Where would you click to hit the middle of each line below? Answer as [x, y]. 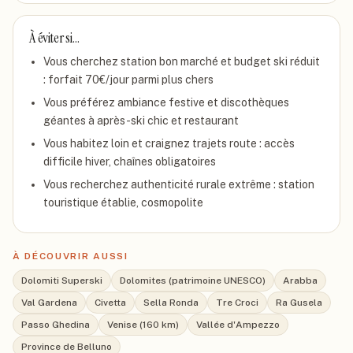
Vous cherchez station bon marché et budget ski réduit [182, 61]
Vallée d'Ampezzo [238, 325]
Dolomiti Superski [62, 281]
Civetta [110, 303]
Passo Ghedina [56, 325]
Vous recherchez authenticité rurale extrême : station [179, 184]
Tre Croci [237, 303]
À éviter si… [54, 38]
